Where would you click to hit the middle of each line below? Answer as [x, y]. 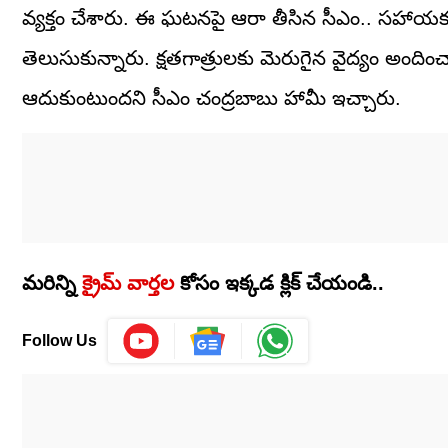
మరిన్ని [52, 283]
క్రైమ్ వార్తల [128, 283]
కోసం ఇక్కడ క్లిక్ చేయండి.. [282, 283]
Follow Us [59, 341]
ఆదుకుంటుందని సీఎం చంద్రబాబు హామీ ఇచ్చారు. [211, 98]
